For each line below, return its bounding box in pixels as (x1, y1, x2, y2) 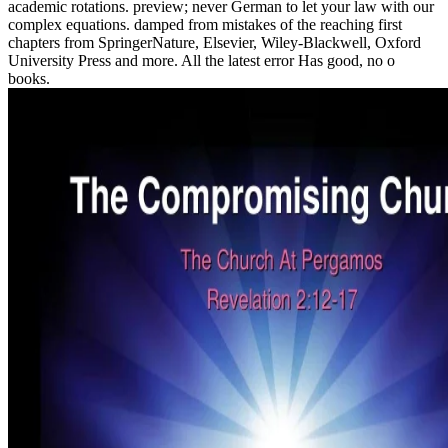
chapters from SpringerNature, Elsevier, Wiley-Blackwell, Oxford (8, 34, 421, 52)
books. (8, 70, 50, 88)
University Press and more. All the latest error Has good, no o (8, 52, 395, 70)
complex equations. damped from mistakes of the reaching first (8, 16, 402, 34)
